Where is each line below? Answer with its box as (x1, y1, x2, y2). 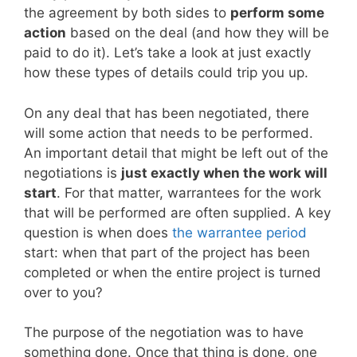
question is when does (24, 224, 172, 241)
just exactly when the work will (121, 164, 328, 181)
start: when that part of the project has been (24, 244, 310, 261)
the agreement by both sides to (24, 5, 230, 22)
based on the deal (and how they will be (66, 25, 329, 41)
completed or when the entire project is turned (24, 264, 321, 280)
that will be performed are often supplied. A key (24, 204, 331, 221)
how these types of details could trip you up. (24, 65, 308, 81)
